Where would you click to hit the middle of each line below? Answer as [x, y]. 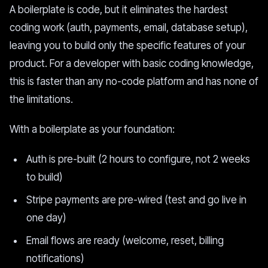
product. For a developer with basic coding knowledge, [132, 63]
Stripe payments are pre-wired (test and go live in [136, 200]
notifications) [55, 258]
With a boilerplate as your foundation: [92, 129]
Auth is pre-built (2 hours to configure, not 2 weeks [138, 159]
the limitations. [41, 99]
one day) [46, 218]
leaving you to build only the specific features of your [127, 45]
